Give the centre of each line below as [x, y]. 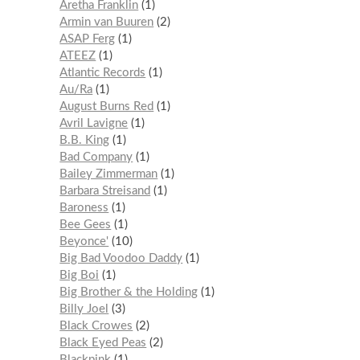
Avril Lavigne [94, 124]
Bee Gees [86, 225]
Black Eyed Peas [103, 343]
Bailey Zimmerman [109, 174]
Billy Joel [84, 309]
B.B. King [85, 141]
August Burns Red [107, 107]
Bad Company [96, 157]
